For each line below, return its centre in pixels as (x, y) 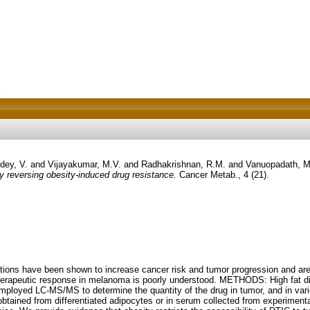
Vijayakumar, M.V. (84, 164)
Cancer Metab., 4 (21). (222, 174)
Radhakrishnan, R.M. (183, 164)
